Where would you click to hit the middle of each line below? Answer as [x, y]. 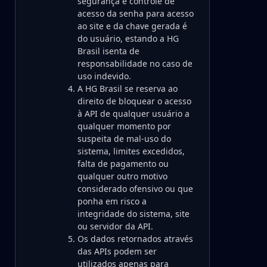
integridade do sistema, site [133, 214]
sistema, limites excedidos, [131, 151]
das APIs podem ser [117, 251]
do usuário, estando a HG [128, 38]
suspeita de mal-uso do [124, 139]
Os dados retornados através [135, 239]
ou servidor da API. [115, 226]
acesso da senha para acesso [136, 13]
